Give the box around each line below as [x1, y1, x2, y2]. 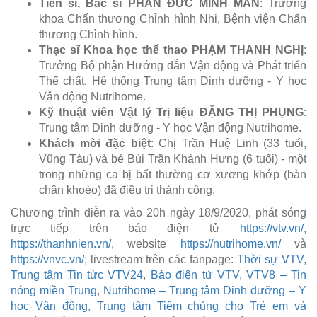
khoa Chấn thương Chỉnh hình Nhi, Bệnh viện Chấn [39, 12, 306, 25]
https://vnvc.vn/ [11, 253, 84, 265]
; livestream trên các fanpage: [84, 253, 237, 265]
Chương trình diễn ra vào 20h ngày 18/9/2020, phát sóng [11, 206, 306, 219]
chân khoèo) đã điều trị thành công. [39, 183, 215, 196]
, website [111, 237, 180, 250]
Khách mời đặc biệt [39, 137, 151, 149]
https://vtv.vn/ [240, 221, 304, 234]
